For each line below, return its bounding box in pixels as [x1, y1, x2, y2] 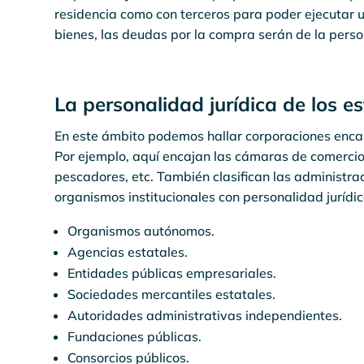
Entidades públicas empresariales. [67, 265, 277, 281]
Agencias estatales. [67, 244, 188, 260]
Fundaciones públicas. [67, 328, 202, 344]
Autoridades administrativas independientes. [67, 307, 343, 323]
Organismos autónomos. [67, 223, 215, 239]
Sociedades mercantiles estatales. [67, 286, 276, 302]
